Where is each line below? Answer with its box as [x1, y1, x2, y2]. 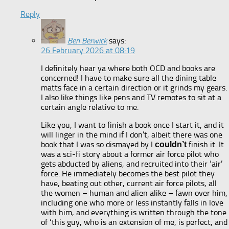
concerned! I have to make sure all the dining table [41, 73, 216, 83]
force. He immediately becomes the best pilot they [41, 168, 215, 178]
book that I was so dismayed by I [41, 139, 155, 149]
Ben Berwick [67, 35, 107, 45]
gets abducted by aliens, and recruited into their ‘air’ [41, 158, 222, 169]
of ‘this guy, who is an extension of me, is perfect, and [41, 217, 227, 227]
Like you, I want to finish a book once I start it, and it [41, 120, 224, 130]
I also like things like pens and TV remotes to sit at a [41, 92, 221, 102]
